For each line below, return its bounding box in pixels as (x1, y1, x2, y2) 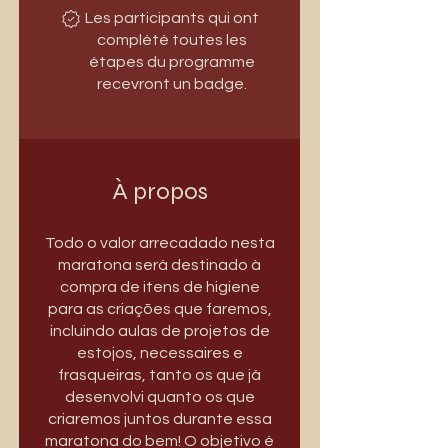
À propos (111, 177, 208, 207)
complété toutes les (96, 32, 247, 49)
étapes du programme (88, 54, 255, 71)
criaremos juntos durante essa (47, 411, 272, 428)
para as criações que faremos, (47, 301, 272, 318)
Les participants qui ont (84, 10, 259, 27)
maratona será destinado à (58, 257, 261, 274)
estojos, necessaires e (76, 345, 243, 362)
